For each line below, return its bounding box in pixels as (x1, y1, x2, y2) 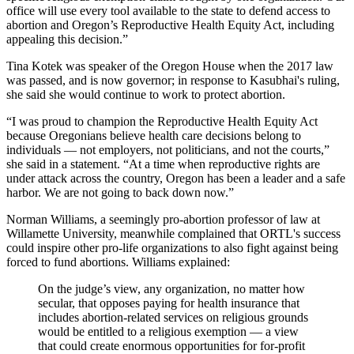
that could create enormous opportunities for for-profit (38, 338, 305, 352)
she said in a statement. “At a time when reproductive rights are (6, 156, 320, 171)
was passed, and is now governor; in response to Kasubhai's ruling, (6, 73, 340, 87)
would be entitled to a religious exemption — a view (38, 324, 299, 338)
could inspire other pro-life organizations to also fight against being (6, 240, 338, 254)
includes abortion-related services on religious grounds (38, 310, 308, 324)
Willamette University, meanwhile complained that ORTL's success (6, 226, 341, 240)
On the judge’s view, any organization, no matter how (38, 281, 305, 296)
